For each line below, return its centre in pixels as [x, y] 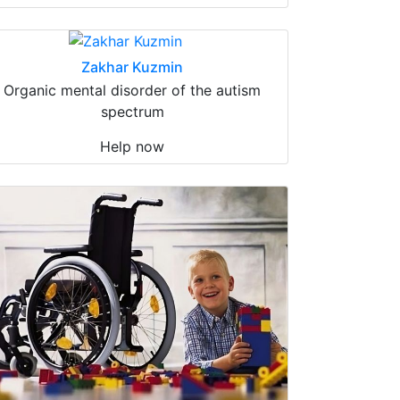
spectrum [132, 111]
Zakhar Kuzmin [132, 67]
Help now [132, 146]
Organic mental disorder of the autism [132, 90]
